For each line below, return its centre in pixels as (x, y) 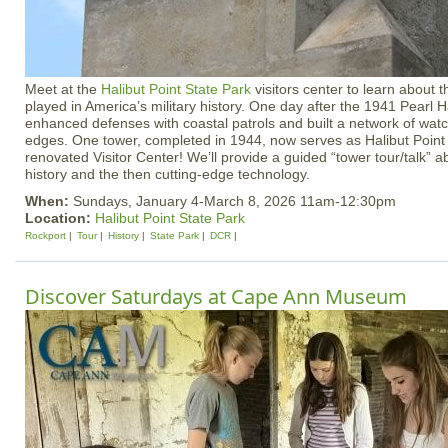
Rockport (45, 235)
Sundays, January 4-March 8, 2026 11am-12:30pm (234, 201)
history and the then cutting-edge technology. (167, 174)
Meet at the (63, 89)
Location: (60, 218)
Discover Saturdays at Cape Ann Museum (216, 296)
